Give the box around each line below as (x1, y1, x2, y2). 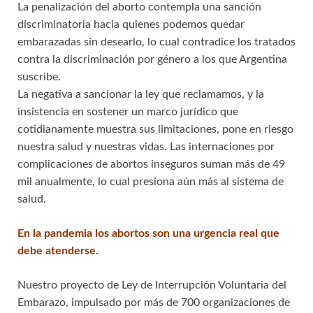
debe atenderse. (17, 245, 99, 257)
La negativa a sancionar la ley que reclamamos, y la (17, 89, 264, 101)
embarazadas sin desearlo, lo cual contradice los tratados (17, 36, 296, 48)
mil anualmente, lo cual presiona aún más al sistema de (17, 176, 284, 188)
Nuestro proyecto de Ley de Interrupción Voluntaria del (17, 279, 286, 291)
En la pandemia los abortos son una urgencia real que (17, 228, 279, 240)
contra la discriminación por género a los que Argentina (17, 54, 287, 66)
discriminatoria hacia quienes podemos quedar (17, 19, 245, 31)
